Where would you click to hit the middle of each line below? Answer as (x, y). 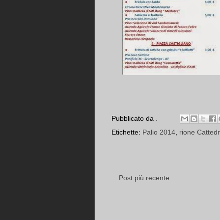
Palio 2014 (159, 132)
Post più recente (144, 178)
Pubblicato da (134, 118)
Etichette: (127, 132)
